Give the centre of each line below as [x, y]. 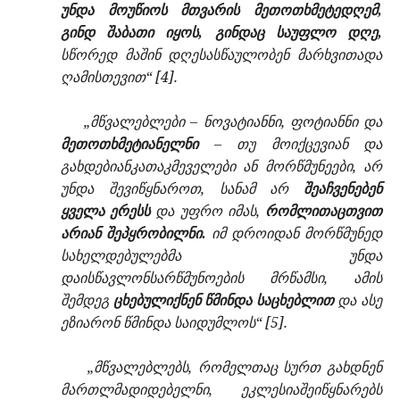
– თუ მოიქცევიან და [290, 144]
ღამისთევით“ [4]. [119, 77]
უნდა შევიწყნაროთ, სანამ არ [182, 189]
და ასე [358, 300]
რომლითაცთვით [324, 211]
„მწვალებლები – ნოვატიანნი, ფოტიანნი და [233, 122]
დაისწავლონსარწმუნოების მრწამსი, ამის [221, 278]
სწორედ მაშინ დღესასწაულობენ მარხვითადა [221, 55]
